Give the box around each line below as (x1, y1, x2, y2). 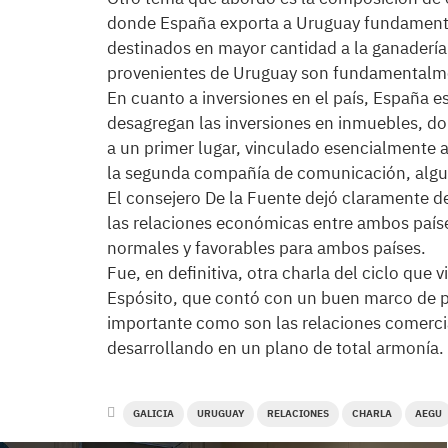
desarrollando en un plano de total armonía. (107, 337, 444, 359)
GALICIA (133, 407, 174, 420)
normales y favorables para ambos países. (107, 237, 426, 259)
